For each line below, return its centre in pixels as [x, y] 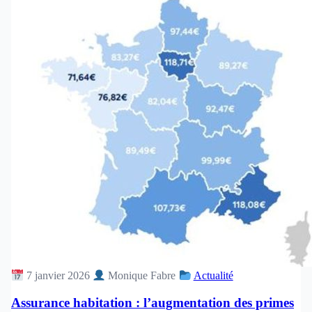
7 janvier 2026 [58, 275]
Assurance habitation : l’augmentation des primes [153, 302]
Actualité [213, 275]
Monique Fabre [141, 275]
